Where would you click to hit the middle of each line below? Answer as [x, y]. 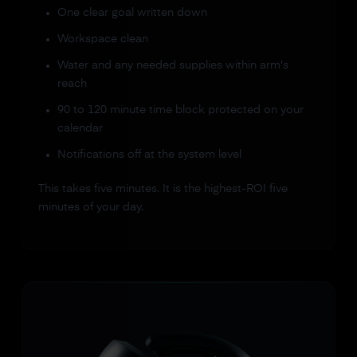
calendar [80, 128]
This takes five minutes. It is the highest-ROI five [163, 189]
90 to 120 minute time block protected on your [180, 110]
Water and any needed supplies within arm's [173, 65]
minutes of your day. [90, 207]
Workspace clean [102, 39]
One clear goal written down [132, 13]
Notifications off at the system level [149, 155]
